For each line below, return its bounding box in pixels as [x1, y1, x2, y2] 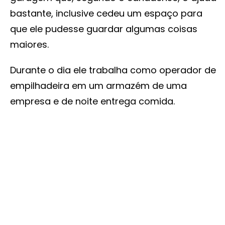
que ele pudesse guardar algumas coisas [10, 23, 197, 36]
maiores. [10, 38, 49, 51]
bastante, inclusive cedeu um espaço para [10, 7, 202, 20]
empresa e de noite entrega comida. [10, 95, 175, 108]
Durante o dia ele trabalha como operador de [10, 64, 216, 77]
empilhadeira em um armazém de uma [10, 79, 187, 92]
